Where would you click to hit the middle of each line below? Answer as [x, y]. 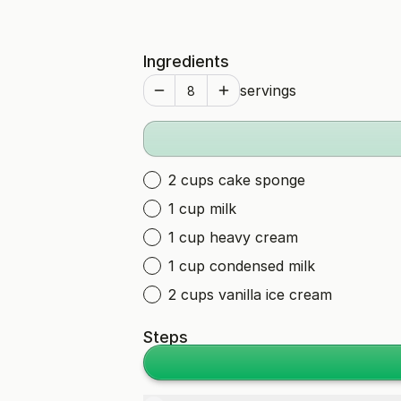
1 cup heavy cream [233, 237]
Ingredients [186, 61]
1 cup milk [202, 209]
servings [268, 90]
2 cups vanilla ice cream [250, 294]
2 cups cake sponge [237, 180]
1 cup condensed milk [242, 266]
